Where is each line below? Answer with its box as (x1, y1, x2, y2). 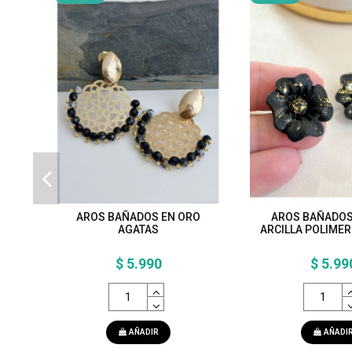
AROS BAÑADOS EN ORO (76, 210, 200, 223)
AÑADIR (129, 328, 159, 337)
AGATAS (118, 222, 159, 236)
